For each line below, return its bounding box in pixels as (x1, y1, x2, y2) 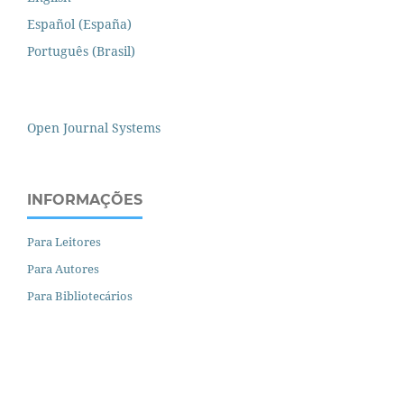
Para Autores (27, 260, 99, 277)
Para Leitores (27, 233, 101, 250)
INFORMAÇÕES (27, 190, 142, 208)
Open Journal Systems (27, 118, 161, 136)
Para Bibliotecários (27, 287, 133, 304)
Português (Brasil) (27, 41, 135, 60)
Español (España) (27, 14, 132, 32)
